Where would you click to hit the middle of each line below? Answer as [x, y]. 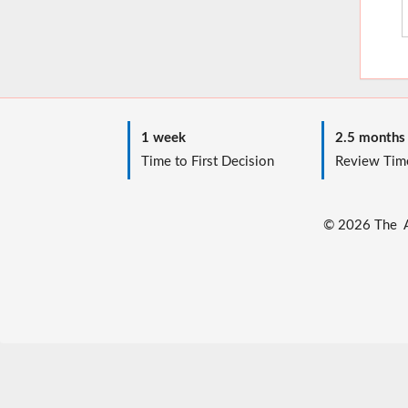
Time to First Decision [202, 161]
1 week [158, 138]
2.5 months [364, 138]
